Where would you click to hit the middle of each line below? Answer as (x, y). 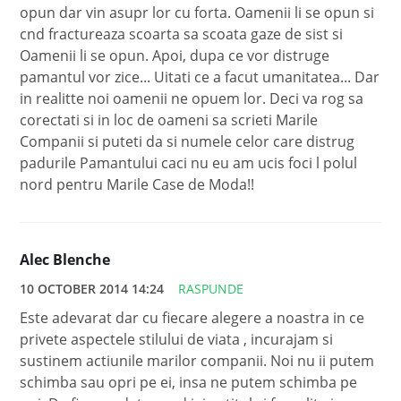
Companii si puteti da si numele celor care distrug (188, 142)
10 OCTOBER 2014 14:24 (92, 289)
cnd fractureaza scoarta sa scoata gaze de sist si (182, 34)
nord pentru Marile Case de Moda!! (137, 185)
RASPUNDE (211, 289)
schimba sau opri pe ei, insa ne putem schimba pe (189, 383)
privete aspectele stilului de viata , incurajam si (177, 340)
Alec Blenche (65, 260)
